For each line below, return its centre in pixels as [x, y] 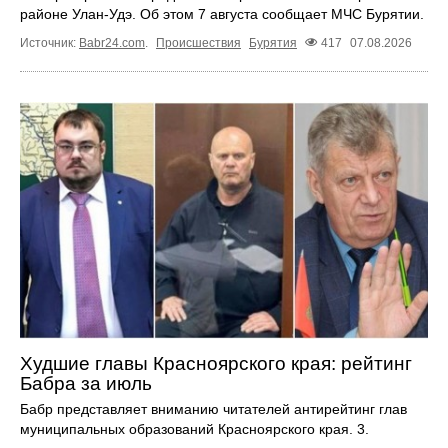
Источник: [49, 43]
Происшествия [198, 43]
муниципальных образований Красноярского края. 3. [194, 428]
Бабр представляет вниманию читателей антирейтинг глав [213, 408]
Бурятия [273, 43]
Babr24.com [112, 43]
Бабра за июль [86, 383]
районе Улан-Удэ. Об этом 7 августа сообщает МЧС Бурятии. [222, 13]
